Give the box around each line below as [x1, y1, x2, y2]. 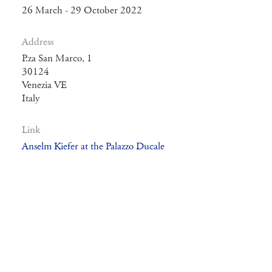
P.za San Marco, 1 [22, 52, 92, 65]
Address [22, 35, 53, 49]
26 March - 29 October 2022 [22, 4, 142, 17]
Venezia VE [22, 78, 67, 92]
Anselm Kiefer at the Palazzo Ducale [22, 140, 165, 153]
